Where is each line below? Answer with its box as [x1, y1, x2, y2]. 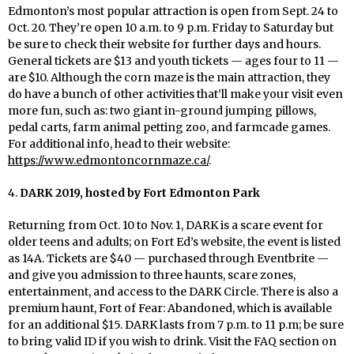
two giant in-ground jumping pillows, [107, 104, 316, 119]
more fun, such [8, 104, 93, 119]
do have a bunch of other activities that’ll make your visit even [8, 87, 343, 102]
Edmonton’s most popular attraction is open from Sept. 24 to [8, 4, 338, 19]
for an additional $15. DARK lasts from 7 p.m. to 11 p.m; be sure [8, 318, 344, 333]
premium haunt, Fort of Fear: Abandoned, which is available [8, 301, 332, 316]
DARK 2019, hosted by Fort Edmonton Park [20, 186, 260, 201]
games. [288, 120, 330, 135]
